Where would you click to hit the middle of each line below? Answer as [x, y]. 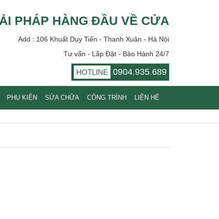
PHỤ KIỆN [22, 98]
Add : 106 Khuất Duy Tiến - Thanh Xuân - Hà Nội [94, 39]
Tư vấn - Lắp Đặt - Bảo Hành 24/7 [116, 54]
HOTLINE [92, 72]
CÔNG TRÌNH [107, 98]
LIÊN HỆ [147, 98]
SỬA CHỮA [62, 98]
